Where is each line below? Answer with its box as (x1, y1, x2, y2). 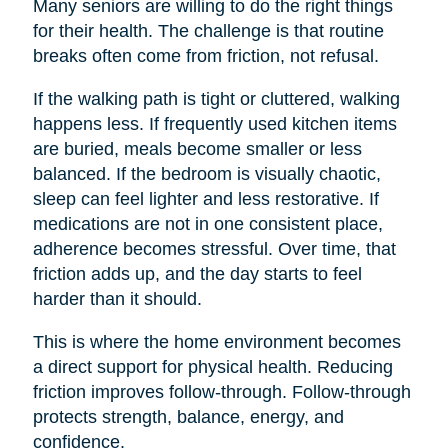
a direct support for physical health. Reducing (32, 356, 393, 377)
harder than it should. (32, 288, 202, 309)
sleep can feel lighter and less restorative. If (32, 188, 379, 209)
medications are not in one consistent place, (32, 213, 383, 234)
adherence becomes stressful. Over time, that (32, 238, 396, 259)
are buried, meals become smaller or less (32, 138, 362, 159)
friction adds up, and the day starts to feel (32, 263, 362, 284)
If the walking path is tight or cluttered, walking (32, 88, 400, 109)
